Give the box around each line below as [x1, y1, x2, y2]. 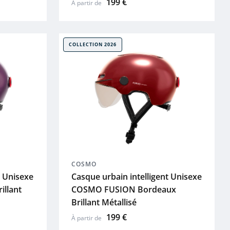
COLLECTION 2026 [68, 41, 117, 48]
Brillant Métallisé [71, 196, 137, 208]
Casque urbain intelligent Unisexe [71, 170, 202, 182]
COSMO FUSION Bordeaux [71, 183, 176, 195]
